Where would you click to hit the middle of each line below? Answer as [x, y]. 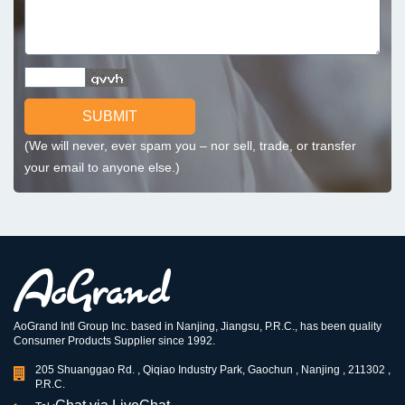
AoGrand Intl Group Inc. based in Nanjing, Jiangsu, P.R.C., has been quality [198, 326]
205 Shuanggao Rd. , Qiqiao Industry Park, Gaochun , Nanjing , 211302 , [213, 370]
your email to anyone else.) [102, 167]
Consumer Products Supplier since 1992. [114, 341]
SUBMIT [110, 116]
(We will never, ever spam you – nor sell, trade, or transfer [190, 146]
